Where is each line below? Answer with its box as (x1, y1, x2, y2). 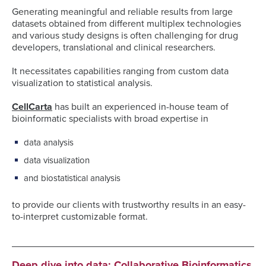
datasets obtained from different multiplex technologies (12, 18, 241, 30)
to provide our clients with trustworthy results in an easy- (12, 199, 246, 211)
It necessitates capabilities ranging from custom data (12, 65, 229, 77)
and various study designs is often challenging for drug (12, 30, 238, 42)
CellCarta (12, 101, 52, 113)
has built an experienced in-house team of (52, 101, 229, 113)
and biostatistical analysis (24, 173, 121, 183)
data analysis (24, 137, 74, 148)
